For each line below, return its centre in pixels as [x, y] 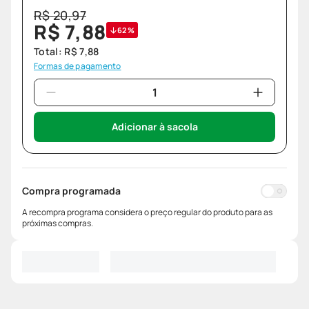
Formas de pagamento [78, 66]
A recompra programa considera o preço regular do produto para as [147, 212]
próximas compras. [58, 223]
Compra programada [71, 191]
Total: [49, 52]
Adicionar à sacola [154, 127]
